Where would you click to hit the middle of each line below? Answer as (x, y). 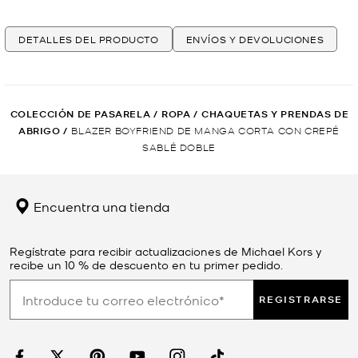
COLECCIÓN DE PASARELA (80, 114)
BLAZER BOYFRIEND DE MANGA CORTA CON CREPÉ (206, 130)
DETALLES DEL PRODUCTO (89, 40)
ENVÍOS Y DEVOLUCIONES (255, 40)
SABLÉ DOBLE (179, 147)
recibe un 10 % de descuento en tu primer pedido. (146, 265)
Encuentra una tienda (100, 207)
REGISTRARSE (301, 300)
